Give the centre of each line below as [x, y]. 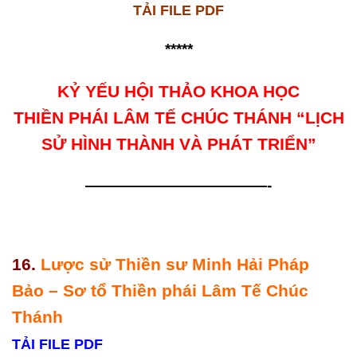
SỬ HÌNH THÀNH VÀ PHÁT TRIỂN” [178, 144]
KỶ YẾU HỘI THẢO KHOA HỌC [178, 92]
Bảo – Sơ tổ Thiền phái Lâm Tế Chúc [160, 290]
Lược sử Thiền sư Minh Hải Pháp [175, 264]
